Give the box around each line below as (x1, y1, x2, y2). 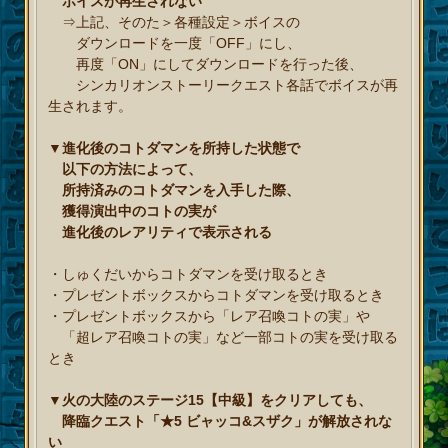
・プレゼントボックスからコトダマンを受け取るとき (48, 287, 385, 304)
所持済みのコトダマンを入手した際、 (48, 182, 301, 199)
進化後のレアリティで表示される (48, 224, 273, 241)
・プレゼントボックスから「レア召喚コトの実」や (48, 308, 371, 325)
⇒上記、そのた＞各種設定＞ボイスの (48, 14, 301, 31)
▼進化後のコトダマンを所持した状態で (48, 140, 301, 157)
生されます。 (48, 98, 133, 115)
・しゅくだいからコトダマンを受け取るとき (48, 266, 329, 283)
